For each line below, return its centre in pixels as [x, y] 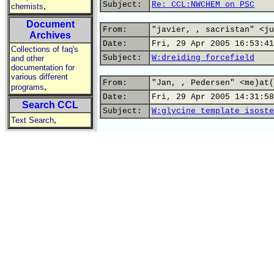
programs [28, 87]
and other [28, 58]
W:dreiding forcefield [203, 58]
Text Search [32, 120]
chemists [27, 6]
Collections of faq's [45, 49]
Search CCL [50, 105]
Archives [50, 35]
